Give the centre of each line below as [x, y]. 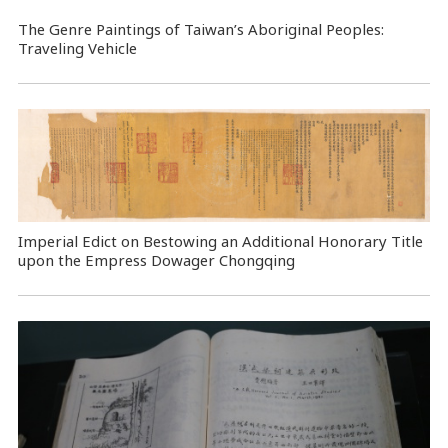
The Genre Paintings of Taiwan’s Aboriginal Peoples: [200, 29]
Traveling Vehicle [77, 48]
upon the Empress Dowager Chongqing [156, 259]
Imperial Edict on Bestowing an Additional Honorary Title [220, 240]
